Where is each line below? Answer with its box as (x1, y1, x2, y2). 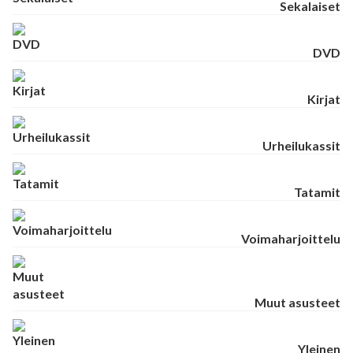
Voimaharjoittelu (241, 230, 340, 246)
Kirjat (307, 91, 340, 106)
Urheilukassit (262, 137, 340, 153)
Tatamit (294, 184, 340, 199)
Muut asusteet (255, 294, 340, 310)
